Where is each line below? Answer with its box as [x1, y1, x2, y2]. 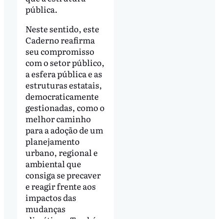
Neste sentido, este [25, 22, 99, 35]
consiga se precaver [25, 168, 101, 181]
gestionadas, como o [25, 101, 105, 113]
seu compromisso [25, 44, 94, 57]
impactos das [25, 191, 76, 203]
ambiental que [25, 157, 81, 170]
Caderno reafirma [25, 33, 95, 46]
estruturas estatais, [25, 78, 102, 91]
